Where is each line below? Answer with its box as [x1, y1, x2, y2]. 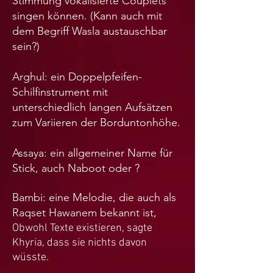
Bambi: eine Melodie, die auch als [12, 191, 176, 205]
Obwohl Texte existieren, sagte [12, 222, 152, 235]
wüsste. [12, 251, 49, 264]
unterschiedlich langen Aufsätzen [12, 101, 172, 115]
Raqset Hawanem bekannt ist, [12, 206, 157, 220]
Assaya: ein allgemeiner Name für [12, 146, 172, 160]
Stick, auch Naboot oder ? [12, 161, 140, 175]
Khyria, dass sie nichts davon [12, 236, 147, 250]
